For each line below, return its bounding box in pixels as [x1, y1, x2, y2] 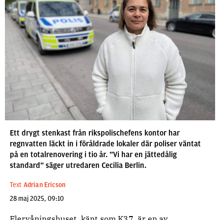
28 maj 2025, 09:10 [10, 195, 64, 202]
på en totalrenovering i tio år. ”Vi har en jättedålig [10, 150, 177, 159]
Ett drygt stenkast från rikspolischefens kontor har [10, 129, 180, 137]
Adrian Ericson [23, 181, 66, 189]
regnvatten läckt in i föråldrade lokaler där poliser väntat [10, 139, 201, 148]
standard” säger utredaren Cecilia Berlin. [10, 161, 146, 170]
